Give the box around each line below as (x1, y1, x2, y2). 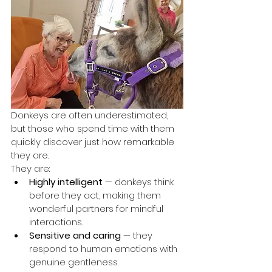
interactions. (29, 215, 83, 228)
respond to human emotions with (29, 242, 180, 255)
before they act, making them (29, 188, 163, 202)
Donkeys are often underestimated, (11, 108, 171, 121)
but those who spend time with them (11, 121, 177, 135)
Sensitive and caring (29, 228, 121, 242)
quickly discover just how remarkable (11, 135, 177, 148)
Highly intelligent (29, 175, 103, 188)
